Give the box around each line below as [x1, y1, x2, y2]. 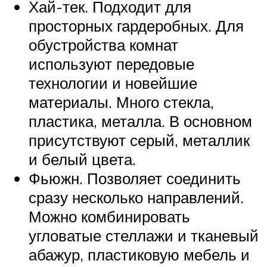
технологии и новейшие [29, 73, 197, 92]
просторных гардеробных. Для [29, 15, 244, 35]
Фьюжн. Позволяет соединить [29, 168, 241, 188]
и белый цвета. [29, 149, 136, 169]
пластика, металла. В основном [29, 111, 252, 131]
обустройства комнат [29, 35, 178, 54]
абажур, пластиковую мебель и [29, 244, 250, 264]
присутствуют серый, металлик [29, 130, 250, 150]
